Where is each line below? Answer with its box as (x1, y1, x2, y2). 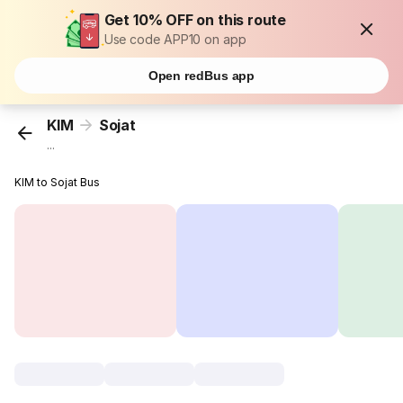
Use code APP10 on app (103, 31, 246, 47)
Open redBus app (148, 68, 255, 83)
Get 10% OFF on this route (103, 11, 287, 29)
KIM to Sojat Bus (14, 175, 101, 190)
